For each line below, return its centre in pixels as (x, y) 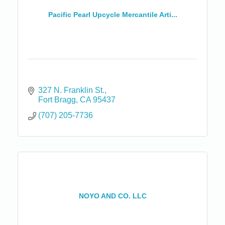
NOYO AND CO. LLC (113, 196)
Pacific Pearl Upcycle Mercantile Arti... (113, 15)
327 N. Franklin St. (71, 90)
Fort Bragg (57, 99)
